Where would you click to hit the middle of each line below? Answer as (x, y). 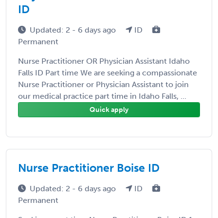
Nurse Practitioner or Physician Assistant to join (103, 84)
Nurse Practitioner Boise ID (89, 168)
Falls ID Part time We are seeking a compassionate (108, 73)
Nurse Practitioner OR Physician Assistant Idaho (104, 61)
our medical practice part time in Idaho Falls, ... (102, 96)
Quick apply (109, 109)
